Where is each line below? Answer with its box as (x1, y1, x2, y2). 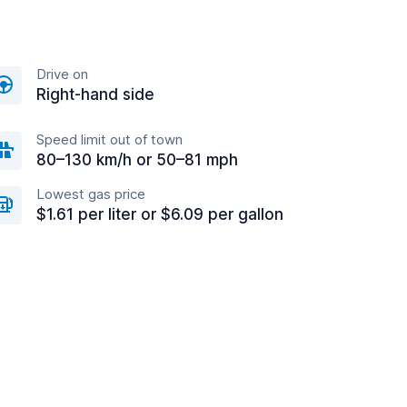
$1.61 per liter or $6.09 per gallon (36, 205, 283, 223)
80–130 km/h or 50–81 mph (36, 151, 238, 169)
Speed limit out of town (36, 131, 183, 148)
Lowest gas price (36, 185, 145, 203)
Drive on (36, 65, 88, 83)
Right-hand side (36, 85, 154, 104)
